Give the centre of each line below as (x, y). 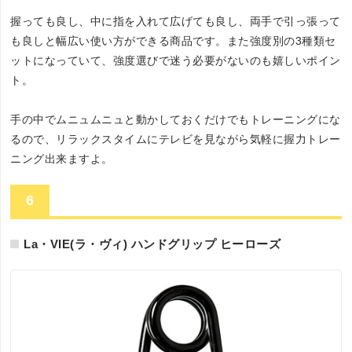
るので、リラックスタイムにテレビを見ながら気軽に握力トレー (176, 139)
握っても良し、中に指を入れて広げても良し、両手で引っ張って (176, 21)
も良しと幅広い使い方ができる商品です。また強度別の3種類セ (173, 40)
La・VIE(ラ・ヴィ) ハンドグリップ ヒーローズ (152, 244)
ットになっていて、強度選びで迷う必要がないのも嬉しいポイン (176, 60)
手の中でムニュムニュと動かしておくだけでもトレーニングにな (176, 119)
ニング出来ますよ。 (62, 158)
